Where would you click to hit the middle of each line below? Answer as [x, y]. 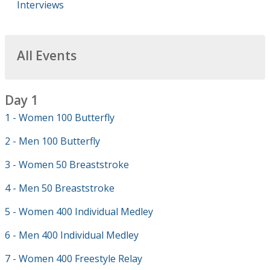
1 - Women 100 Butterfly [60, 118]
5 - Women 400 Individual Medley [79, 212]
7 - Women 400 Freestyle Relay [74, 259]
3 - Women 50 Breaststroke [67, 165]
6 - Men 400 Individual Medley [72, 235]
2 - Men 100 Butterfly [52, 141]
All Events [47, 55]
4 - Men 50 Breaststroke [60, 188]
